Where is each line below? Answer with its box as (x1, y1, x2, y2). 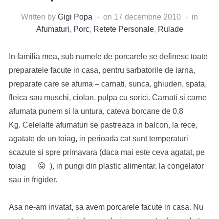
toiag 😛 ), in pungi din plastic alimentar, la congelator (8, 162, 204, 170)
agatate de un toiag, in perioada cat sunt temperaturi (8, 134, 188, 143)
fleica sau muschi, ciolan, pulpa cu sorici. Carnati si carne (8, 93, 207, 102)
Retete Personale (93, 25, 154, 33)
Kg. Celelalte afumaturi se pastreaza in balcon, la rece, (8, 121, 197, 129)
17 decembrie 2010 (114, 13, 181, 21)
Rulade (157, 25, 183, 33)
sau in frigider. (8, 175, 57, 184)
